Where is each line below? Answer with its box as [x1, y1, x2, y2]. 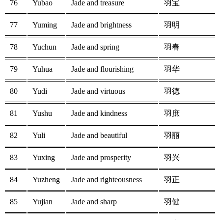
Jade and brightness [71, 21, 132, 29]
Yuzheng [32, 175, 60, 184]
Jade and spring [71, 43, 119, 52]
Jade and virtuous [71, 87, 125, 96]
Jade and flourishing [71, 65, 134, 74]
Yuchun [32, 43, 56, 52]
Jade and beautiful [71, 131, 127, 140]
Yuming [32, 21, 57, 29]
